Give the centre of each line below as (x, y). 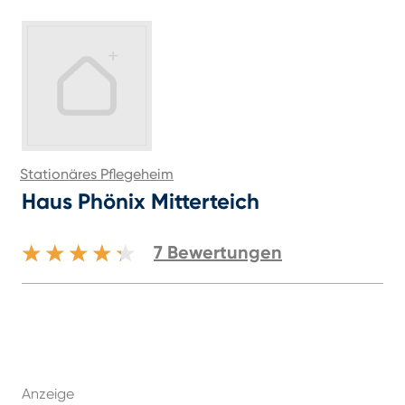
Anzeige (48, 394)
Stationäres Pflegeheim (97, 174)
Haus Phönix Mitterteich (141, 201)
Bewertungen (225, 252)
